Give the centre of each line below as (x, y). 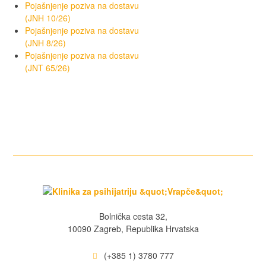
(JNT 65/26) (48, 67)
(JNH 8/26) (46, 42)
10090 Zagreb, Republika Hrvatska (133, 228)
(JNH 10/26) (48, 18)
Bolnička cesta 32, (133, 216)
